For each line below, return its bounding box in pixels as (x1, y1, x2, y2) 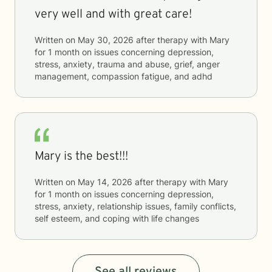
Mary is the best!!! (35, 149, 128, 165)
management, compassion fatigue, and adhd (35, 71, 212, 81)
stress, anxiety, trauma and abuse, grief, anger (35, 59, 220, 69)
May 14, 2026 (78, 177, 132, 187)
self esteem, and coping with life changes (35, 213, 199, 223)
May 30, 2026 (78, 35, 134, 45)
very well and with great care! (35, 7, 192, 22)
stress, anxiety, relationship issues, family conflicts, (35, 201, 236, 211)
